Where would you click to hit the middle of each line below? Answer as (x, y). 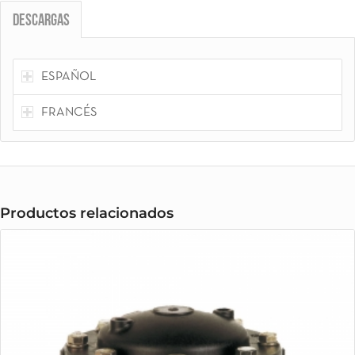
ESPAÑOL (69, 76)
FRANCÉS (69, 112)
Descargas (41, 21)
